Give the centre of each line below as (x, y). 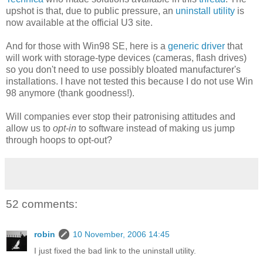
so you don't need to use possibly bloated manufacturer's (123, 69)
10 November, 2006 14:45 (121, 235)
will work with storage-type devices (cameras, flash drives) (126, 58)
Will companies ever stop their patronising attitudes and (121, 116)
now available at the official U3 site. (79, 22)
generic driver (196, 46)
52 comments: (42, 204)
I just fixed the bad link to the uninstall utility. (115, 251)
